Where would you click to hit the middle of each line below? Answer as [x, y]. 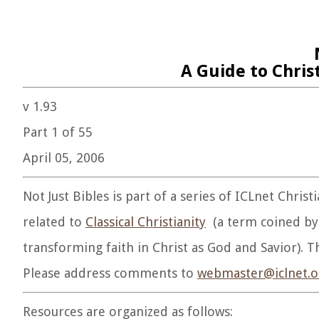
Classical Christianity [146, 222]
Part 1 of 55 [58, 132]
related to [54, 222]
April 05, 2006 [64, 158]
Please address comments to [110, 273]
